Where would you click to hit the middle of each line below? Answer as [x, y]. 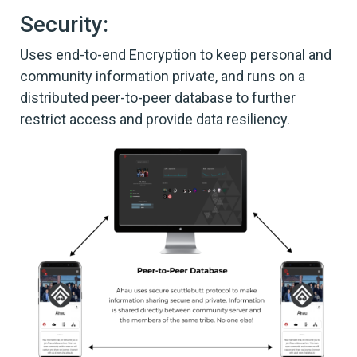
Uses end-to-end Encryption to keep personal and [176, 54]
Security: [64, 24]
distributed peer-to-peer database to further [158, 97]
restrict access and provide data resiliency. [155, 119]
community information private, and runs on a [163, 76]
